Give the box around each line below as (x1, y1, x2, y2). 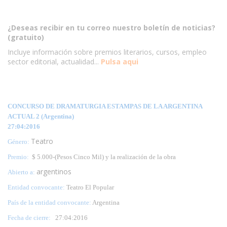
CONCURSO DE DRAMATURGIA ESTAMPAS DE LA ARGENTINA (8, 102, 202, 110)
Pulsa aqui (101, 56, 138, 66)
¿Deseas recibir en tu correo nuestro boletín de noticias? (8, 22, 215, 32)
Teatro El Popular (66, 183, 114, 191)
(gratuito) (8, 32, 44, 42)
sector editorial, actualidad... (8, 56, 99, 66)
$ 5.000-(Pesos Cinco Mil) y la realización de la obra (30, 153, 176, 161)
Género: (8, 137, 31, 145)
